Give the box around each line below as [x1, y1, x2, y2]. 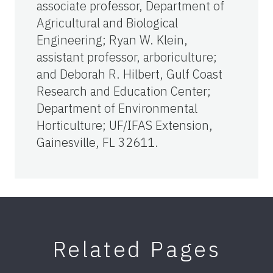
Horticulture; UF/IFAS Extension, [37, 116, 213, 133]
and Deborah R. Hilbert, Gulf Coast [37, 65, 222, 82]
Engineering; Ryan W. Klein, [37, 31, 188, 48]
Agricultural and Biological [37, 14, 178, 31]
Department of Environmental [37, 99, 197, 116]
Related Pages [52, 234, 221, 263]
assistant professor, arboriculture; [37, 48, 217, 65]
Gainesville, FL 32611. [37, 133, 158, 151]
